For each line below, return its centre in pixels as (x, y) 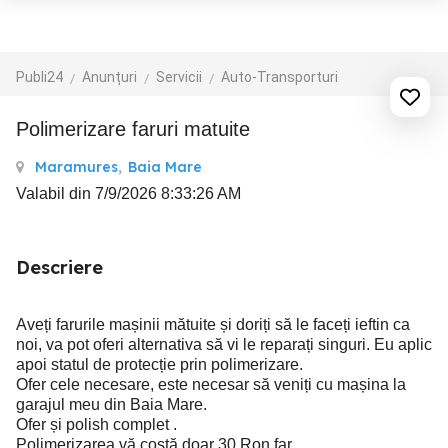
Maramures (76, 167)
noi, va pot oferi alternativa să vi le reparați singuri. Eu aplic (224, 344)
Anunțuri (109, 77)
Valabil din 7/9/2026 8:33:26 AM (128, 193)
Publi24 (39, 77)
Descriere (59, 267)
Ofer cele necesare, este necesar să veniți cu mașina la (211, 384)
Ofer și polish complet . (96, 424)
